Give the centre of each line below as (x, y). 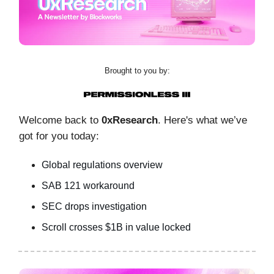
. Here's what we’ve (202, 120)
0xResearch (130, 120)
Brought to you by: (137, 70)
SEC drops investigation (94, 207)
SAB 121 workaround (88, 186)
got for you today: (59, 136)
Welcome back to (60, 120)
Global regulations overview (102, 165)
